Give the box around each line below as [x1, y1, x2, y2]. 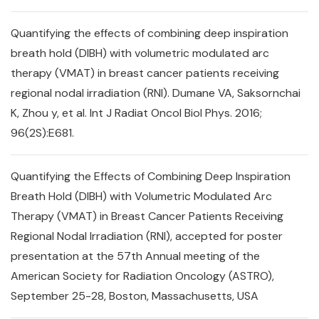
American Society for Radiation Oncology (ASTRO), [11, 268, 274, 283]
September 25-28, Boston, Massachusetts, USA [11, 288, 258, 303]
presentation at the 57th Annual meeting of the [11, 249, 260, 263]
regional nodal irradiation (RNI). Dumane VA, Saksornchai [11, 85, 300, 100]
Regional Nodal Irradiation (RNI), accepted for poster [11, 229, 283, 244]
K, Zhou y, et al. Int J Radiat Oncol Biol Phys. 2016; [11, 105, 262, 120]
